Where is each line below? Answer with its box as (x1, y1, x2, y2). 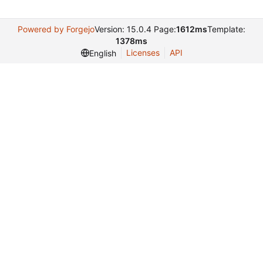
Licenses (126, 48, 160, 58)
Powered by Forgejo (18, 24, 95, 35)
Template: (207, 24, 245, 35)
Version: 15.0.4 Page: (95, 24, 176, 35)
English (89, 48, 116, 58)
